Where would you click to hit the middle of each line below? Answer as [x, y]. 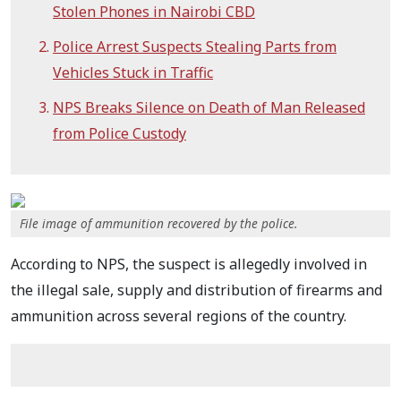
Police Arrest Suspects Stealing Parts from [195, 46]
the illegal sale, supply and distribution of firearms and [196, 290]
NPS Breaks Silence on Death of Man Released [209, 107]
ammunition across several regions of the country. [179, 316]
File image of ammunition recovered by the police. [160, 223]
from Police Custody [119, 133]
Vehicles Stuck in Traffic [133, 72]
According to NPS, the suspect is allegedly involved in [189, 264]
